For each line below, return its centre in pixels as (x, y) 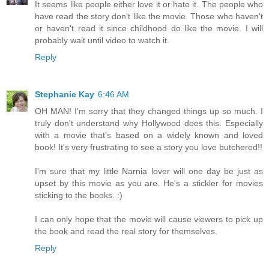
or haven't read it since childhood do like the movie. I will (149, 29)
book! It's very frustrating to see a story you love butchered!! (149, 147)
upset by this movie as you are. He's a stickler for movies (149, 183)
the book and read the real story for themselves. (126, 231)
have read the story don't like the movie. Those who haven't (149, 17)
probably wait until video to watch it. (102, 41)
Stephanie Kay (65, 95)
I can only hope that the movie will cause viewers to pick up (149, 219)
